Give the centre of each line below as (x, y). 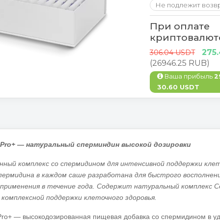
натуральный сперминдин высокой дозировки (109, 144)
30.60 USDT (178, 87)
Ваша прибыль (188, 76)
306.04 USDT (172, 53)
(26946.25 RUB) (179, 63)
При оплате (179, 26)
